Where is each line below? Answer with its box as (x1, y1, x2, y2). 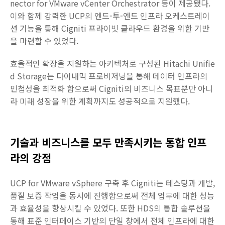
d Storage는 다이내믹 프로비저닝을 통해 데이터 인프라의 (10, 70, 207, 82)
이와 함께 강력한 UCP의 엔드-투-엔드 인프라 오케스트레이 (10, 10, 210, 22)
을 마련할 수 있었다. (10, 35, 78, 47)
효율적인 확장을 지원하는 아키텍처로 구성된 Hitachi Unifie (10, 57, 215, 69)
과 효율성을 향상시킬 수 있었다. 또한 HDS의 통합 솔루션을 (10, 202, 210, 214)
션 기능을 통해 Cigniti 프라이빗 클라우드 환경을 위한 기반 (10, 22, 209, 34)
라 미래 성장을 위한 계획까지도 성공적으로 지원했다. (10, 95, 190, 107)
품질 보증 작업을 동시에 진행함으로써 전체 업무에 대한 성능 (10, 189, 214, 201)
